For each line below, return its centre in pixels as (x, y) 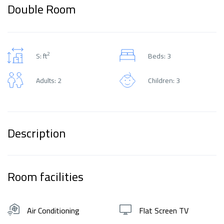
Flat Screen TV (164, 210)
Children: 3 (164, 80)
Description (36, 133)
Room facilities (45, 177)
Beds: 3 (159, 56)
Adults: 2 (49, 80)
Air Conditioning (53, 210)
